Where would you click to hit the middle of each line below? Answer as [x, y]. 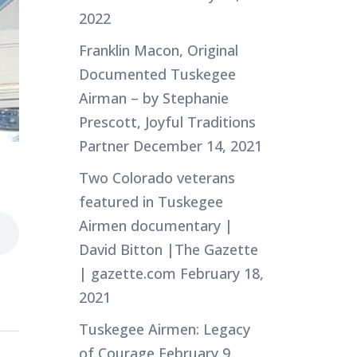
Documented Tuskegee [157, 74]
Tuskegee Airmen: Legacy [164, 329]
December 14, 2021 [197, 146]
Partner [104, 146]
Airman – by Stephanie [153, 98]
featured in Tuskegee [151, 202]
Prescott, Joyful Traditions [167, 122]
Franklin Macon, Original [158, 50]
